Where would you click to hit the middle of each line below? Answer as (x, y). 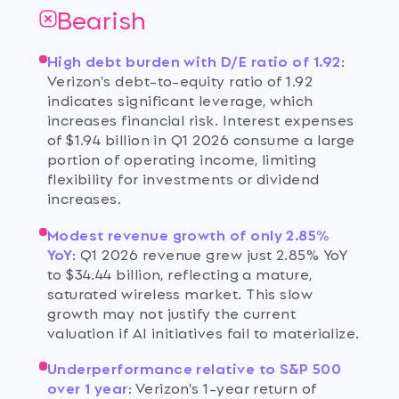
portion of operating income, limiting (182, 159)
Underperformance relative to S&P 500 (194, 367)
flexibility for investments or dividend (183, 178)
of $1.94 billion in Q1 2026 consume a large (201, 139)
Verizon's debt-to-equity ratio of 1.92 (180, 80)
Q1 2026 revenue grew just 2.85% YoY (214, 253)
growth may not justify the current (171, 312)
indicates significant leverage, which (180, 100)
